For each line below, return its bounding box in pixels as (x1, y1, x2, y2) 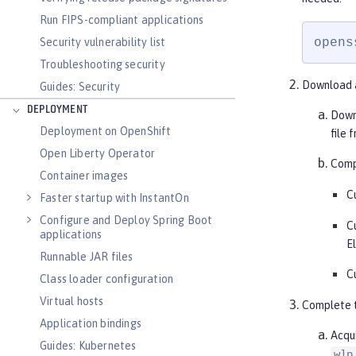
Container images (40, 169, 129, 182)
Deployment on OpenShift (40, 125, 172, 137)
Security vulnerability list (40, 36, 166, 48)
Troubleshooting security (40, 58, 165, 71)
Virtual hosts (40, 295, 104, 308)
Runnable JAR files (40, 250, 133, 263)
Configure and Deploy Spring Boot (40, 214, 213, 226)
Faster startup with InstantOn (40, 192, 189, 204)
